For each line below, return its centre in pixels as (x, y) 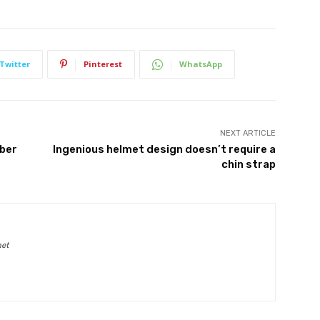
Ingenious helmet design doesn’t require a (164, 150)
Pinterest (103, 64)
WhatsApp (201, 64)
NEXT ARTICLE (247, 134)
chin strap (248, 165)
